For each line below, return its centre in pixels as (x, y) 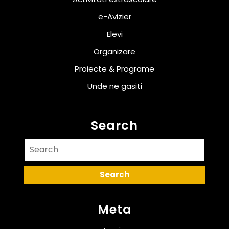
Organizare (114, 52)
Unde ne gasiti (114, 86)
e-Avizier (114, 17)
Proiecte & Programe (114, 69)
